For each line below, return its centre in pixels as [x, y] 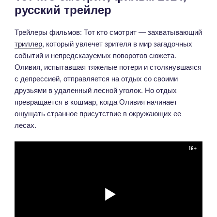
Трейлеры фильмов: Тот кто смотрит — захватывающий [108, 31]
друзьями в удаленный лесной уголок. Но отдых [96, 90]
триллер [28, 43]
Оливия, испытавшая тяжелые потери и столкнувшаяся [108, 66]
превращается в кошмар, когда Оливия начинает [96, 101]
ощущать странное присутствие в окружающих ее [98, 113]
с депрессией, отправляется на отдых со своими [96, 78]
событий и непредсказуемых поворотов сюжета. [95, 55]
